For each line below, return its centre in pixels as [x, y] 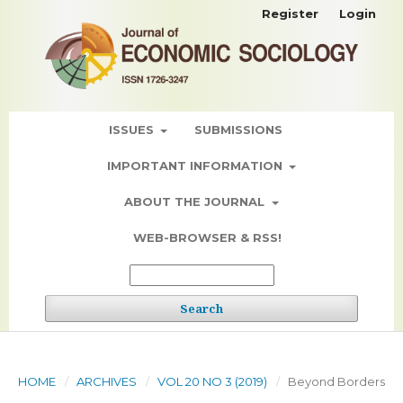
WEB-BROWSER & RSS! [207, 238]
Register [290, 13]
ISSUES [133, 130]
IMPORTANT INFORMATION [196, 166]
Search [201, 309]
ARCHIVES [107, 382]
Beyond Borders [336, 382]
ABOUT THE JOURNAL [197, 202]
